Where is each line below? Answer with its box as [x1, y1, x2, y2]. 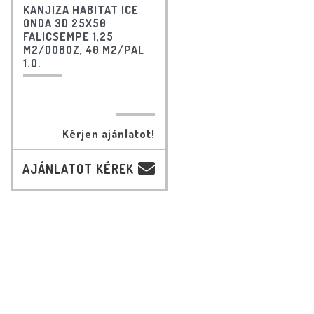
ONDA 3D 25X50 [22, 16, 107, 31]
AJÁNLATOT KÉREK [22, 161, 134, 177]
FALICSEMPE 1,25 [22, 29, 114, 44]
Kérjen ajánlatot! [62, 127, 155, 142]
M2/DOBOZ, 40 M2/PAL [22, 43, 144, 57]
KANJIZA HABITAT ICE [22, 3, 139, 18]
